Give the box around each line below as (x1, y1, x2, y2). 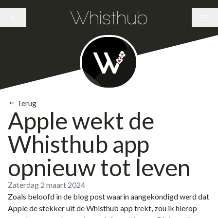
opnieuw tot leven (8, 153, 190, 181)
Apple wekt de (8, 107, 154, 134)
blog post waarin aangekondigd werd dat (73, 192, 209, 201)
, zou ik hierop (151, 203, 197, 213)
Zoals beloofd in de (8, 192, 73, 201)
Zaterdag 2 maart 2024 (8, 180, 85, 189)
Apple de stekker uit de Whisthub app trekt (8, 203, 151, 213)
